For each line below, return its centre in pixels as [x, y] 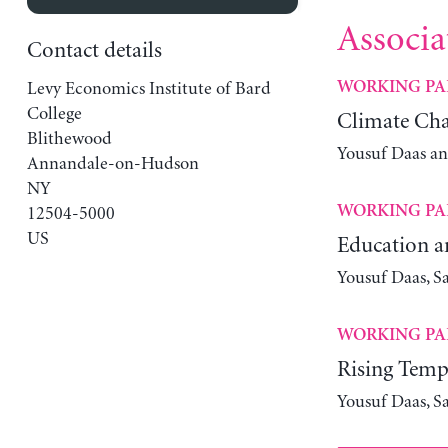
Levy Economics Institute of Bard [148, 88]
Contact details [94, 50]
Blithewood [69, 138]
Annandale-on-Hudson [112, 163]
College [54, 113]
